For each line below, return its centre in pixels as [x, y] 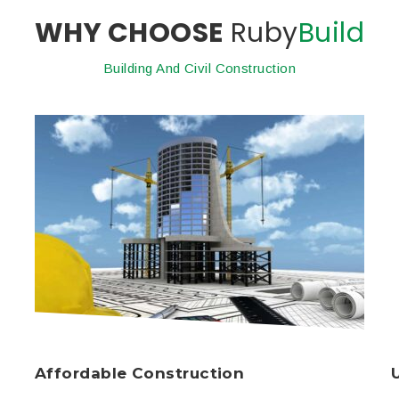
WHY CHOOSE [129, 33]
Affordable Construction [140, 373]
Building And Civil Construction [199, 68]
